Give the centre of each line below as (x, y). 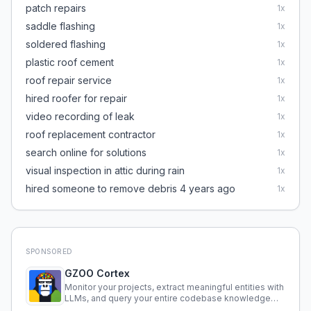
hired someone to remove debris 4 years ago (131, 188)
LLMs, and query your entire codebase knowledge (168, 298)
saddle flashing (60, 26)
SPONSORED (49, 251)
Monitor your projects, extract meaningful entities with (174, 287)
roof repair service (69, 80)
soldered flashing (66, 44)
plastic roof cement (70, 62)
